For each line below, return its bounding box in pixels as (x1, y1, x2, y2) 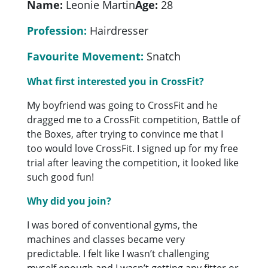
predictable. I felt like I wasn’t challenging (27, 246, 210, 260)
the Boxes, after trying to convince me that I (27, 127, 224, 141)
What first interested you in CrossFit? (27, 74, 205, 88)
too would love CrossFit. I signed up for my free (27, 141, 239, 155)
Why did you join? (27, 194, 112, 208)
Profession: (27, 23, 87, 38)
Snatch (144, 48, 181, 63)
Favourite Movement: (27, 48, 144, 63)
